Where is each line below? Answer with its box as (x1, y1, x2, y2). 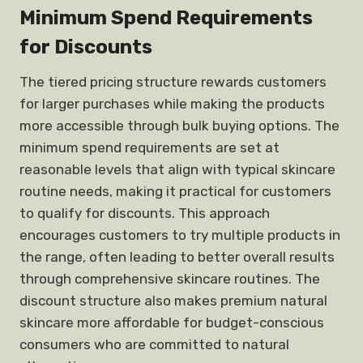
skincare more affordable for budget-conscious (19, 314, 324, 331)
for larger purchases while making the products (19, 96, 325, 112)
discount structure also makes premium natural (19, 293, 327, 309)
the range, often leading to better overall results (19, 249, 335, 265)
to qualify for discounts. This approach (19, 205, 270, 221)
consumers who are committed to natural (19, 336, 289, 352)
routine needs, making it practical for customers (19, 183, 331, 199)
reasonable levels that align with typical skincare (19, 161, 335, 177)
